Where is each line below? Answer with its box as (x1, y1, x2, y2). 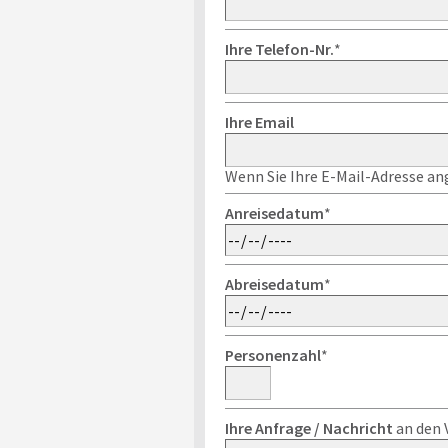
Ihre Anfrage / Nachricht (224, 418, 393, 438)
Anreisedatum (224, 203, 324, 223)
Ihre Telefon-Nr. (224, 39, 334, 59)
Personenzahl (224, 345, 321, 365)
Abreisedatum (224, 274, 324, 294)
